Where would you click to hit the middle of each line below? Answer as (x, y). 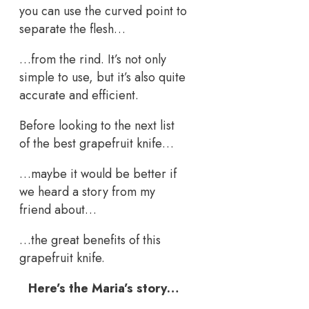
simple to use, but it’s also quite (102, 77)
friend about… (58, 209)
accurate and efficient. (79, 95)
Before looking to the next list (97, 125)
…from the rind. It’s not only (93, 59)
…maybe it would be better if (98, 173)
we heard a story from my (87, 191)
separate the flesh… (72, 29)
